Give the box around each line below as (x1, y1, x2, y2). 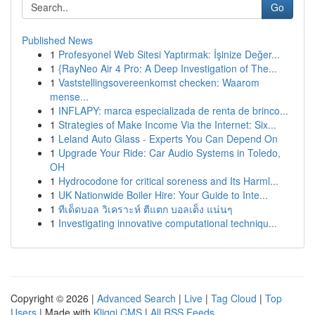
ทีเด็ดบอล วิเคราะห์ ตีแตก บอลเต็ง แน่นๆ (58, 202, 233, 216)
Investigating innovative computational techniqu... (58, 216, 277, 230)
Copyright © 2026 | (11, 291, 97, 305)
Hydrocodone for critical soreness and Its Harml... (58, 174, 278, 188)
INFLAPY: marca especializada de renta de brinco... (58, 103, 288, 117)
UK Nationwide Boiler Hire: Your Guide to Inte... (58, 188, 268, 202)
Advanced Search (97, 291, 176, 305)
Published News (22, 33, 93, 47)
